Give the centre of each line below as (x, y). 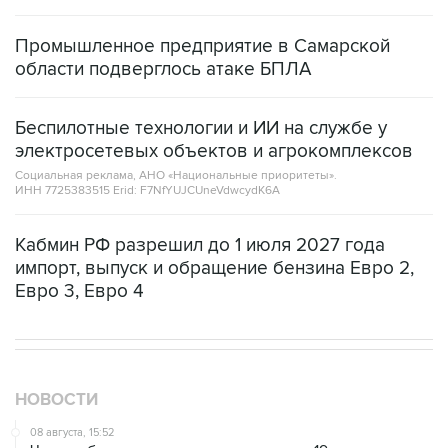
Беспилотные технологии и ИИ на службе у (201, 129)
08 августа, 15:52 (72, 433)
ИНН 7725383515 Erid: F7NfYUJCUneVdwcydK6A (147, 191)
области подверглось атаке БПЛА (163, 70)
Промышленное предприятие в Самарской (202, 47)
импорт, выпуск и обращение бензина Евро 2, (214, 269)
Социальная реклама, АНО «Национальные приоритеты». (176, 176)
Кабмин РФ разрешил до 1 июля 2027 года (200, 246)
